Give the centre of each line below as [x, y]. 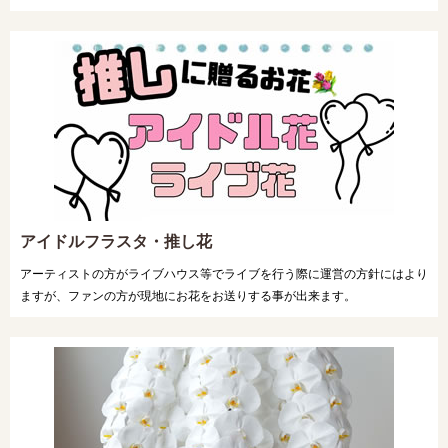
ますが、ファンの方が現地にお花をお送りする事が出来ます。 [188, 296]
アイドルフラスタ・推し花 [116, 241]
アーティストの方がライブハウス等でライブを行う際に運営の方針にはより [224, 274]
